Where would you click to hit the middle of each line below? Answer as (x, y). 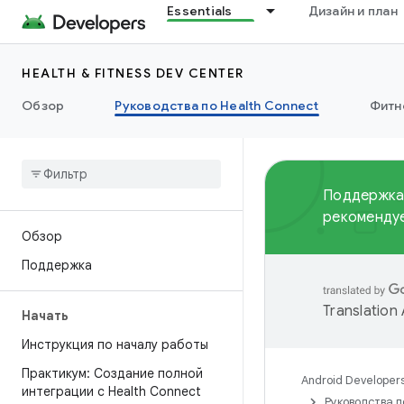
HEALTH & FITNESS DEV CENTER (133, 73)
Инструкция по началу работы (115, 344)
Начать (45, 316)
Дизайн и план (353, 11)
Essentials (200, 11)
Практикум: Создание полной (112, 373)
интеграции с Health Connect (111, 391)
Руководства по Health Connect (217, 106)
